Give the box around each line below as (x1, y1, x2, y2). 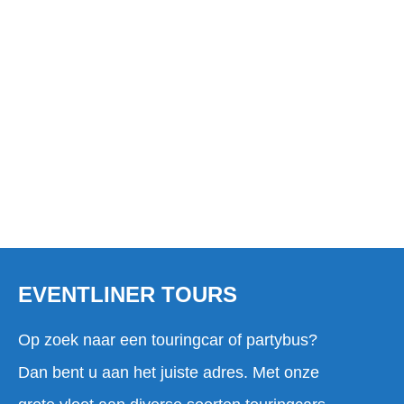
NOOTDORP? (109, 27, 295, 60)
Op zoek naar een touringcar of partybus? (18, 330, 317, 349)
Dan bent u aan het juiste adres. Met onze (18, 363, 319, 381)
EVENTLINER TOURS (18, 281, 237, 307)
